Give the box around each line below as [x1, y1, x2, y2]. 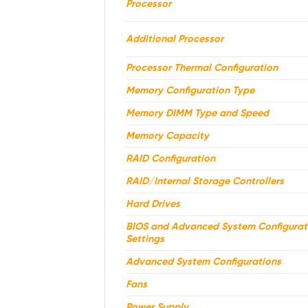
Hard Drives [126, 199, 180, 210]
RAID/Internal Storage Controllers [126, 176, 284, 188]
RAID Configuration [126, 153, 215, 165]
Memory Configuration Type [126, 85, 254, 97]
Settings [126, 234, 164, 245]
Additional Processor [126, 34, 223, 45]
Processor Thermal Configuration [126, 63, 278, 74]
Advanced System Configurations [126, 256, 281, 268]
